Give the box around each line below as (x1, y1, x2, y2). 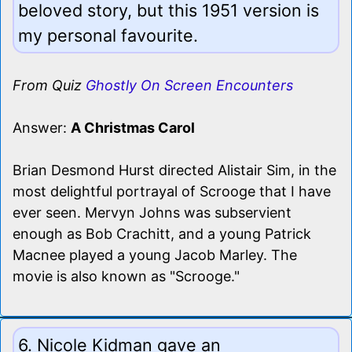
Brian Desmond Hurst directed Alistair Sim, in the (13, 161, 336, 178)
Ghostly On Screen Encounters (86, 76, 293, 93)
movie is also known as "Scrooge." (13, 267, 240, 284)
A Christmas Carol (71, 119, 195, 136)
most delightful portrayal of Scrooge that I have (13, 182, 331, 200)
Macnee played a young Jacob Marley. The (13, 246, 297, 263)
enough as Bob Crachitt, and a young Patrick (13, 225, 311, 242)
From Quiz (13, 76, 86, 93)
